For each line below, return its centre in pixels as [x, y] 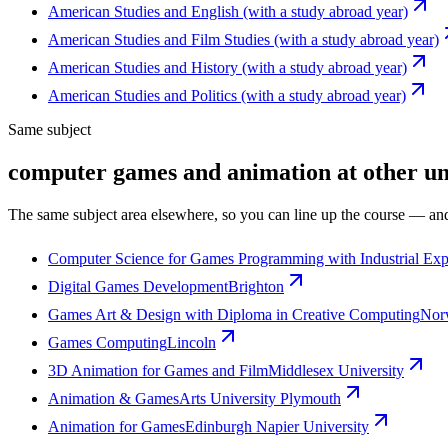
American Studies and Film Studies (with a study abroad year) [243, 40]
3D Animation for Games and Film [158, 371]
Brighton [256, 287]
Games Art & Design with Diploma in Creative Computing [234, 315]
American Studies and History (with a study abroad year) [227, 68]
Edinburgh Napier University [277, 427]
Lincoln [191, 343]
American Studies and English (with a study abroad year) [228, 12]
